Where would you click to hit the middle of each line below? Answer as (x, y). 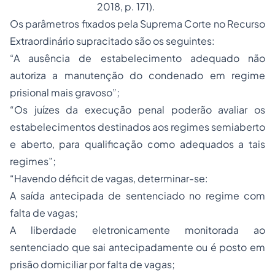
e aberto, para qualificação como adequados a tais (137, 144)
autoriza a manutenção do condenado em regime (137, 75)
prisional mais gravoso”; (65, 92)
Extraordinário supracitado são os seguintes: (112, 41)
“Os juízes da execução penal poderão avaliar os (137, 110)
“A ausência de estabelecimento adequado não (137, 58)
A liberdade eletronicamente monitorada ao (137, 230)
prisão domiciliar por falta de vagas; (92, 264)
